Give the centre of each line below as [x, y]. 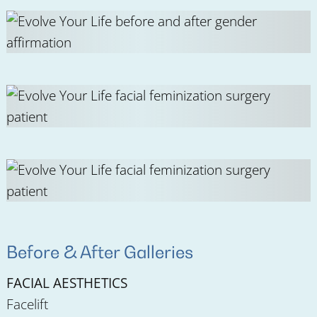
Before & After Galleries [100, 252]
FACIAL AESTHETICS [67, 283]
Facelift [28, 304]
